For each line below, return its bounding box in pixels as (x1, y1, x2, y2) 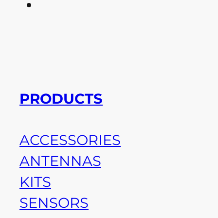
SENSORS (19, 194, 89, 211)
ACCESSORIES (19, 131, 121, 148)
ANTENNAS (19, 152, 101, 169)
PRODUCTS (19, 90, 103, 107)
